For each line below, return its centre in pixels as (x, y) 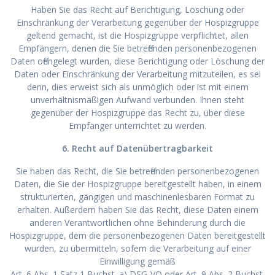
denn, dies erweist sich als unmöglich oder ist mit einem (137, 87)
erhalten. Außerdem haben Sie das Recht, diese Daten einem (137, 209)
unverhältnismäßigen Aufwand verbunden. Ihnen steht (137, 99)
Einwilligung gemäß (137, 261)
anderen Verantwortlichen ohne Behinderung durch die (137, 222)
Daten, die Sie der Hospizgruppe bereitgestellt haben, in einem (137, 184)
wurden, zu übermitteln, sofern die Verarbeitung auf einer (137, 248)
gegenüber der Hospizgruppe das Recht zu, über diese (137, 112)
